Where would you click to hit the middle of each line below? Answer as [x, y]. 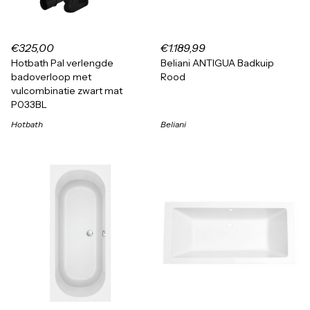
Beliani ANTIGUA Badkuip [217, 63]
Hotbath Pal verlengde [62, 63]
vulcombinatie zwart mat [67, 91]
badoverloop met [51, 77]
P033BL [29, 104]
